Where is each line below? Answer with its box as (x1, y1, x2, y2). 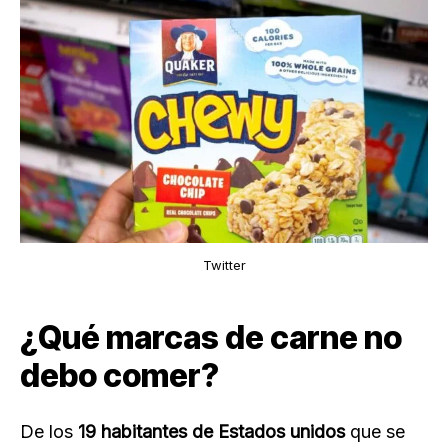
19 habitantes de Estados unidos (73, 421, 350, 443)
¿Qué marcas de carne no (20, 318, 402, 358)
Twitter (202, 257, 246, 274)
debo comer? (20, 356, 219, 396)
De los (20, 421, 73, 443)
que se (350, 421, 405, 443)
